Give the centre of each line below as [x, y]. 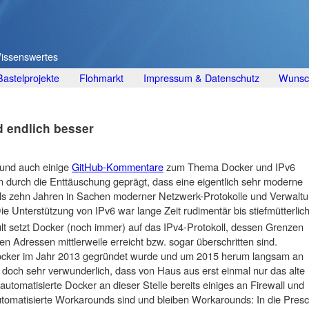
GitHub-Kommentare [118, 166]
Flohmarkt [101, 77]
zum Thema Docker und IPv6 [229, 166]
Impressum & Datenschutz [201, 77]
